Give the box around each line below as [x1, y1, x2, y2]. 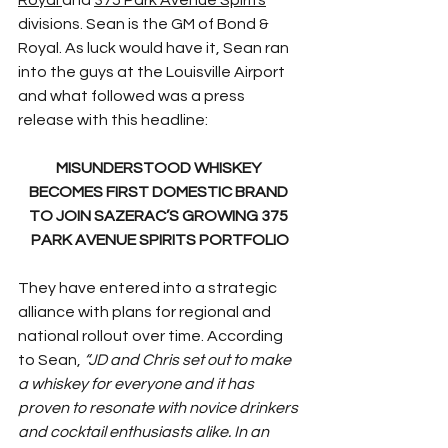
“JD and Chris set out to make [84, 351, 294, 368]
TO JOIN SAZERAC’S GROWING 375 [29, 207, 291, 224]
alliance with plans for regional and [18, 303, 274, 320]
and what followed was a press [18, 87, 248, 104]
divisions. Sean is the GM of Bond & [18, 15, 272, 32]
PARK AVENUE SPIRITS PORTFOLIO [31, 231, 289, 248]
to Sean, [18, 351, 84, 368]
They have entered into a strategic [18, 279, 280, 296]
